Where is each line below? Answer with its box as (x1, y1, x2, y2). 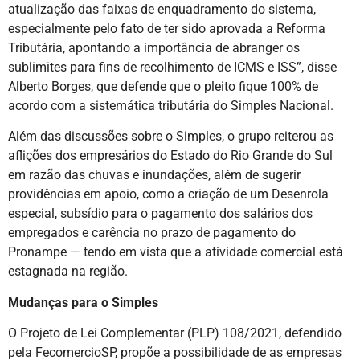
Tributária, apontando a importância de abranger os (8, 40, 300, 56)
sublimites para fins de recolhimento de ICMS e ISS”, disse (8, 59, 337, 76)
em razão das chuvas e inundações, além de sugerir (8, 167, 301, 183)
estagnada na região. (8, 264, 128, 280)
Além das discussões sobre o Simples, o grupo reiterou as (8, 129, 333, 145)
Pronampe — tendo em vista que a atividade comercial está (8, 244, 343, 260)
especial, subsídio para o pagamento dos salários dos (8, 206, 313, 222)
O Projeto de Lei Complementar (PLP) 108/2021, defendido (8, 325, 342, 342)
